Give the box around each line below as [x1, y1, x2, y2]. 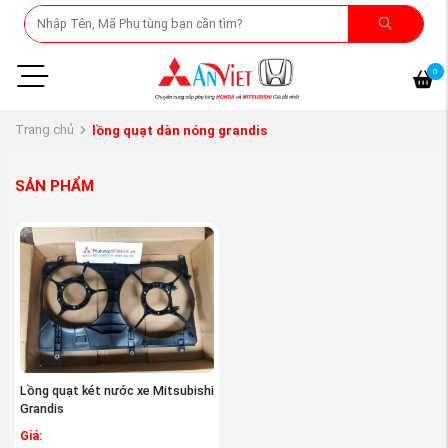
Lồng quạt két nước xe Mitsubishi [20, 382, 214, 398]
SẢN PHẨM [15, 177, 94, 196]
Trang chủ [15, 122, 74, 138]
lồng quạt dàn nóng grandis [91, 122, 267, 138]
